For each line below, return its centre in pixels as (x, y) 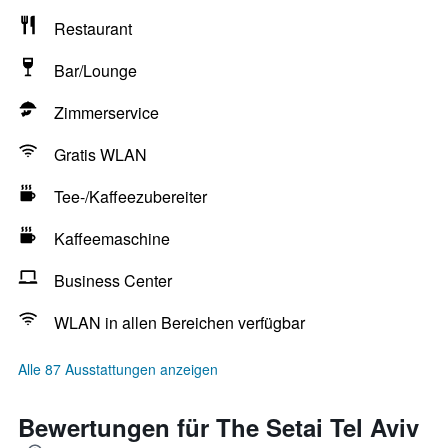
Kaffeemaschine (112, 238)
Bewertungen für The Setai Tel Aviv (218, 427)
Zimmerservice (106, 112)
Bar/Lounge (95, 70)
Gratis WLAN (100, 154)
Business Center (113, 280)
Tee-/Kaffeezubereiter (130, 196)
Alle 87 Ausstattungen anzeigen (118, 369)
